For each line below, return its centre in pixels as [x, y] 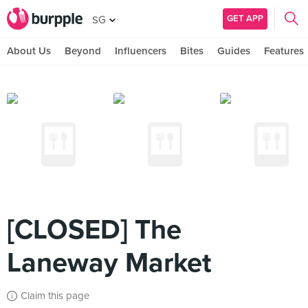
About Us [29, 51]
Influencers [141, 51]
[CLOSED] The [94, 230]
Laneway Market [109, 263]
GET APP [245, 18]
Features [284, 51]
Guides [234, 51]
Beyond [83, 51]
